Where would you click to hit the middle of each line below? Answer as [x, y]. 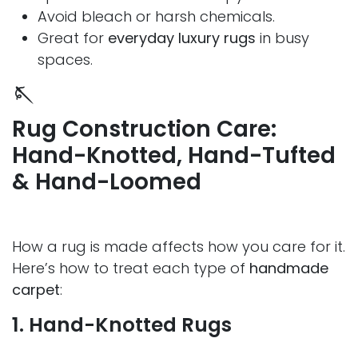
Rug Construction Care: [144, 129]
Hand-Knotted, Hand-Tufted [174, 156]
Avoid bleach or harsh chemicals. [156, 17]
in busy [282, 38]
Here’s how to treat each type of [131, 268]
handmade [289, 268]
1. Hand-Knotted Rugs [122, 325]
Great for [73, 38]
